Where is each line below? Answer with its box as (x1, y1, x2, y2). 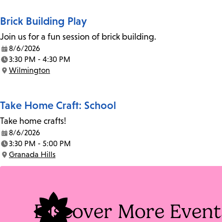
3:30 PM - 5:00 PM (9, 139, 71, 148)
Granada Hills (9, 150, 55, 159)
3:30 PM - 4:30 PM (9, 55, 70, 64)
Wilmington (9, 66, 50, 75)
